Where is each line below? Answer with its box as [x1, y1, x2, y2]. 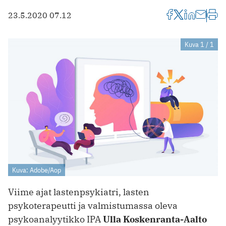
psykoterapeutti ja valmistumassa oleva [8, 200, 178, 212]
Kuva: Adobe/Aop [12, 165, 61, 175]
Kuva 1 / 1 [185, 39, 214, 49]
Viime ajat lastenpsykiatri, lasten [8, 186, 149, 198]
